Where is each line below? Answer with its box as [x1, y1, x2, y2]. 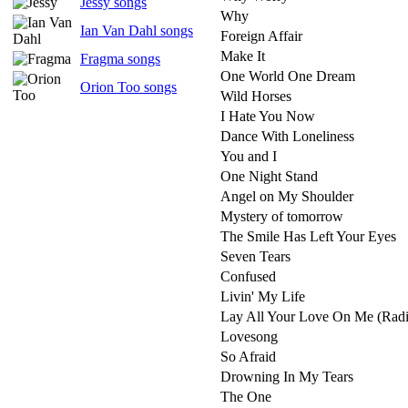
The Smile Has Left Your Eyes [220, 229, 396, 244]
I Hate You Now [220, 108, 315, 124]
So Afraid [220, 349, 276, 364]
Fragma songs [80, 51, 160, 66]
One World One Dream [220, 68, 355, 84]
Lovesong [220, 329, 278, 344]
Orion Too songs [80, 79, 177, 95]
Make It [220, 48, 265, 64]
